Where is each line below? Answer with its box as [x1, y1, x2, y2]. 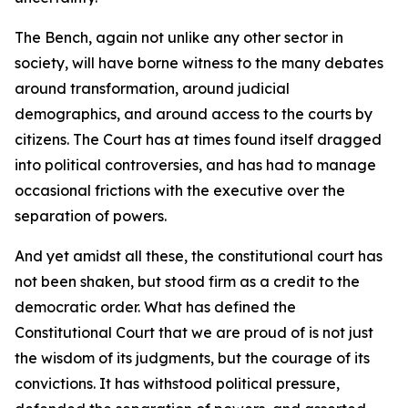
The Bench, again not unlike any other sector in [15, 28, 343, 46]
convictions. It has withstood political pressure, [15, 374, 340, 393]
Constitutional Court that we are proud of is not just [15, 323, 373, 342]
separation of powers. [15, 207, 167, 225]
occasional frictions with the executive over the [15, 181, 345, 199]
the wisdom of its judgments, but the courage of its [15, 349, 370, 367]
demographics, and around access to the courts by [15, 105, 372, 123]
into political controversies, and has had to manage [15, 156, 376, 174]
